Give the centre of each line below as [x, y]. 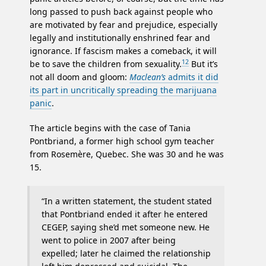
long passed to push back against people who [121, 12]
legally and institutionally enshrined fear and [120, 38]
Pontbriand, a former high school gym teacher [122, 141]
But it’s [203, 64]
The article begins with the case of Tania [110, 128]
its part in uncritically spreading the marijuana [123, 90]
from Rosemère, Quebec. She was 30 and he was [127, 154]
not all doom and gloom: [80, 77]
